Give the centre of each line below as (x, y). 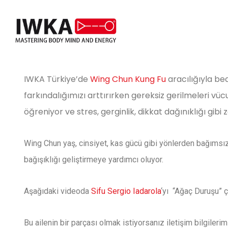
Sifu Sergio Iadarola (126, 191)
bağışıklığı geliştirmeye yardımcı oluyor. (94, 160)
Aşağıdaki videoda (58, 191)
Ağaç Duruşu (197, 191)
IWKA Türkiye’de (57, 79)
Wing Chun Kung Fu (128, 79)
